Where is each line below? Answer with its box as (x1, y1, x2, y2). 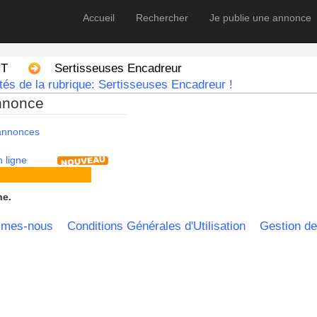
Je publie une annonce (209, 12, 311, 23)
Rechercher (136, 12, 188, 23)
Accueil (83, 12, 115, 23)
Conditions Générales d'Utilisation (67, 219, 246, 234)
